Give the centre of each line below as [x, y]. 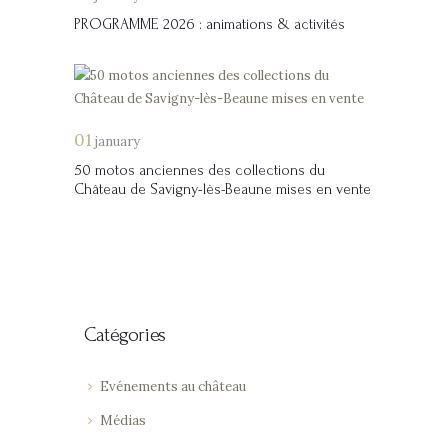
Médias [122, 420]
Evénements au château [172, 386]
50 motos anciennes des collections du [199, 170]
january [116, 141]
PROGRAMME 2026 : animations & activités [209, 24]
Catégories [125, 335]
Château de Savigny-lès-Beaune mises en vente [222, 189]
